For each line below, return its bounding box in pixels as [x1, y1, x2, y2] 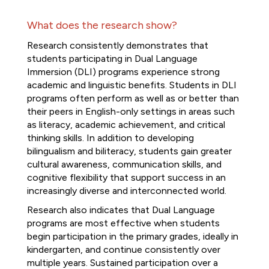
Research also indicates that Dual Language [27, 204, 215, 216]
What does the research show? [27, 19, 180, 32]
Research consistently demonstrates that [27, 40, 208, 51]
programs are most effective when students [27, 217, 220, 229]
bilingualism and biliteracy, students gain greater [27, 145, 232, 157]
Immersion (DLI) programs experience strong [27, 66, 220, 77]
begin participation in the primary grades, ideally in [27, 231, 238, 242]
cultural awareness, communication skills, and [27, 159, 222, 170]
